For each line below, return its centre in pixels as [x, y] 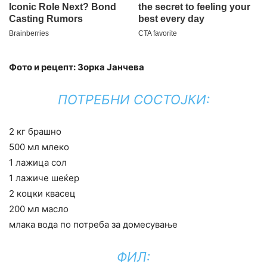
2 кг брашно [35, 132]
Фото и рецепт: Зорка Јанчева [77, 67]
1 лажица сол [38, 163]
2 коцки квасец [42, 194]
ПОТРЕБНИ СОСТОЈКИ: [133, 100]
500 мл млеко [39, 147]
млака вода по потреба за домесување [93, 225]
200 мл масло [39, 209]
